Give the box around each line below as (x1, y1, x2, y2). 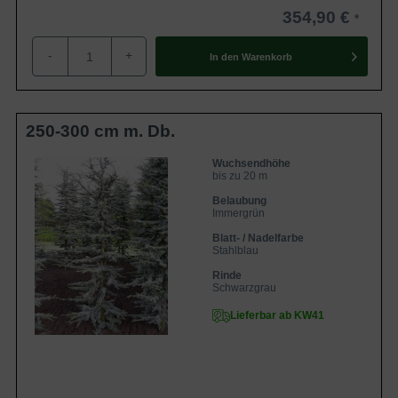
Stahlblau (212, 244, 259, 257)
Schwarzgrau (212, 282, 276, 294)
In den (209, 51, 239, 62)
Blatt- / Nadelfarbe (212, 232, 304, 244)
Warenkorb (241, 51, 292, 62)
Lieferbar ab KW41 (230, 309, 324, 322)
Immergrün (212, 207, 265, 219)
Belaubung (212, 195, 267, 207)
